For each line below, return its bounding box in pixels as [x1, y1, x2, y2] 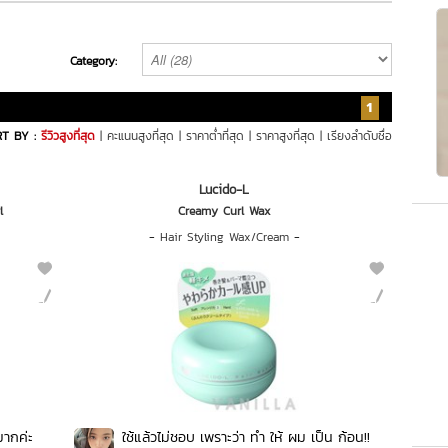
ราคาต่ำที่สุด [186, 127, 244, 145]
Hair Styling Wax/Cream [159, 228, 289, 246]
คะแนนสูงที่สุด [107, 127, 174, 145]
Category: [70, 52, 117, 70]
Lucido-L [199, 180, 249, 199]
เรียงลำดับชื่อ [327, 127, 392, 145]
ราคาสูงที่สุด [256, 127, 315, 145]
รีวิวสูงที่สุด [41, 127, 100, 145]
